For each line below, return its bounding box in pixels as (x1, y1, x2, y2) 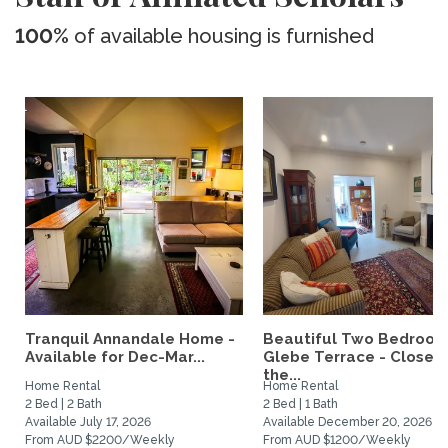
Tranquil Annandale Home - (25, 330, 235, 348)
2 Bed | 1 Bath (263, 397, 338, 411)
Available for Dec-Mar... (25, 348, 205, 366)
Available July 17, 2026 (25, 415, 151, 429)
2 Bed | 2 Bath (25, 397, 102, 411)
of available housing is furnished (69, 24, 374, 48)
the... (263, 366, 301, 384)
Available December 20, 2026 (263, 415, 432, 429)
